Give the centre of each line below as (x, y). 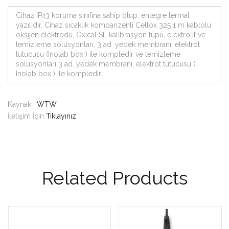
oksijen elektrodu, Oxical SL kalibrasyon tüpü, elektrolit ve (111, 35)
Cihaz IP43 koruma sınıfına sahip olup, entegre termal (103, 15)
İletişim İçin (27, 116)
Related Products (114, 178)
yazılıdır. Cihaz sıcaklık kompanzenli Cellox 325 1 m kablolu (113, 25)
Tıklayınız (61, 116)
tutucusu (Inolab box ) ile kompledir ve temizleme (98, 54)
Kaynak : (22, 104)
